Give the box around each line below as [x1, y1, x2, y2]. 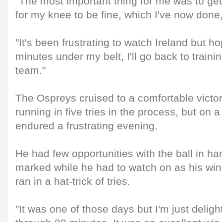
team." [15, 64, 46, 76]
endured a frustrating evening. [15, 120, 158, 132]
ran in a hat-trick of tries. [15, 175, 130, 187]
